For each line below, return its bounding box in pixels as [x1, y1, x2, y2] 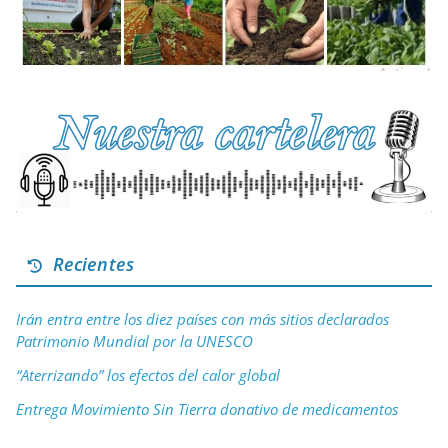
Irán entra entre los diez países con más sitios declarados [16, 308, 389, 329]
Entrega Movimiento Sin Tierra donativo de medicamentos [16, 398, 398, 419]
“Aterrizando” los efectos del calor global [16, 364, 280, 385]
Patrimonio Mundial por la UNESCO [16, 330, 253, 351]
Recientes [42, 251, 135, 276]
